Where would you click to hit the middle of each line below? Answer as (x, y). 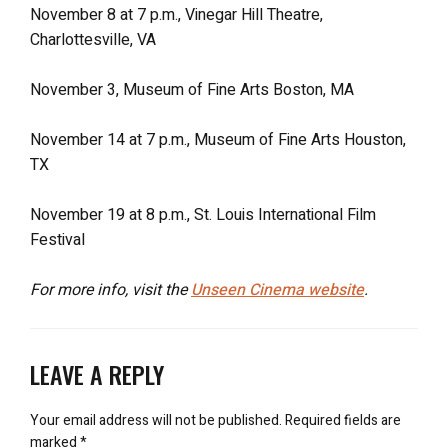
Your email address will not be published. (156, 420)
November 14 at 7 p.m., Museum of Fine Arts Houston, (218, 139)
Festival (57, 239)
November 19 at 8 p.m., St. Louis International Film (203, 214)
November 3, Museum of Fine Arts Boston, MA (192, 89)
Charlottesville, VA (93, 39)
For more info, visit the (110, 289)
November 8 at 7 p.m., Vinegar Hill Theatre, (176, 14)
